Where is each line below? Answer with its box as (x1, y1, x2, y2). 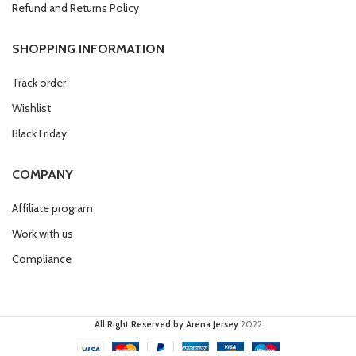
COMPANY (12, 167, 73, 183)
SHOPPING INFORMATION (12, 41, 164, 57)
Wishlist (12, 101, 51, 116)
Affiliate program (12, 201, 93, 216)
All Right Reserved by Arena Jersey (94, 319, 238, 331)
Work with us (12, 226, 73, 242)
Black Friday (12, 126, 67, 141)
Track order (12, 75, 66, 91)
